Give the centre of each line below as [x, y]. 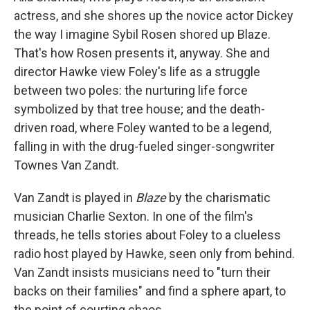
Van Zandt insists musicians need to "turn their [142, 273]
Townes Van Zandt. [66, 165]
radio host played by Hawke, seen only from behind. [154, 254]
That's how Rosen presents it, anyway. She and [142, 53]
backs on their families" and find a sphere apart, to [150, 291]
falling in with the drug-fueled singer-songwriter [144, 147]
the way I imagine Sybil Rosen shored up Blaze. [142, 35]
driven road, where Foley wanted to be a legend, [143, 128]
